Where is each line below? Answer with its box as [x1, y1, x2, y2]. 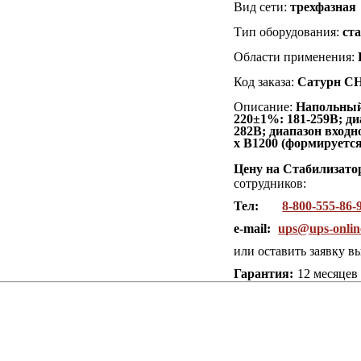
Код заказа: [234, 74, 298, 89]
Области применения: [234, 49, 359, 64]
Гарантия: [234, 266, 294, 280]
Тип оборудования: [234, 24, 343, 39]
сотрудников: [234, 176, 307, 190]
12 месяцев [297, 266, 359, 280]
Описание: [234, 99, 297, 114]
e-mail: [234, 221, 275, 235]
